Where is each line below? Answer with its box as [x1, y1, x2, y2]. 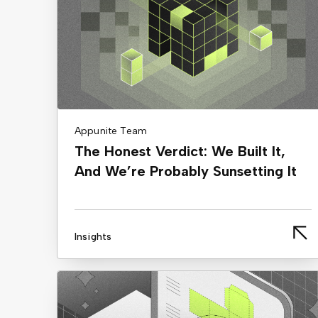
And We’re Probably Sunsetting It [75, 162, 297, 180]
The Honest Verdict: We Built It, [75, 142, 285, 160]
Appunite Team [75, 124, 148, 137]
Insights [75, 230, 112, 243]
